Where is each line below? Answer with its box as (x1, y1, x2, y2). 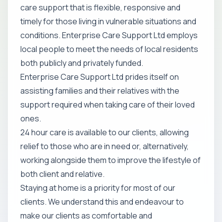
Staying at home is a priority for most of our (20, 182, 175, 193)
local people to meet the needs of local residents (20, 44, 198, 55)
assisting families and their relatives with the (20, 85, 179, 96)
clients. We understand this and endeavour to (20, 196, 184, 207)
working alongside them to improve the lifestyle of (20, 155, 201, 166)
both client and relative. (20, 168, 105, 179)
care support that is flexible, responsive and (20, 2, 180, 13)
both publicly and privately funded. (20, 57, 143, 68)
